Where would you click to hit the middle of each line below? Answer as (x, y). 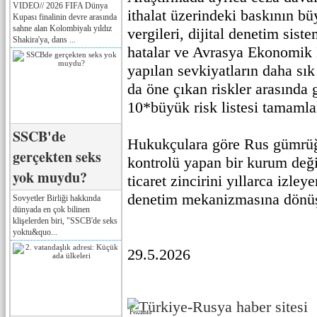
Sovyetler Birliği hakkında (57, 198)
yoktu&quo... (35, 232)
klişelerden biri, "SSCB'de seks (65, 220)
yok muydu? (50, 177)
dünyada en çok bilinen (51, 209)
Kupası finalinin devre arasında (65, 17)
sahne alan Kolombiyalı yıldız (62, 28)
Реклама (140, 311)
